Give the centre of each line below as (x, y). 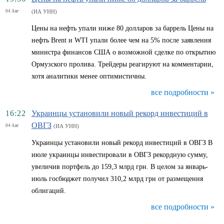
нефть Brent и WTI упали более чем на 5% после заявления (121, 40)
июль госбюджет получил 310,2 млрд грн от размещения (117, 179)
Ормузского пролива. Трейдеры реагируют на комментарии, (122, 64)
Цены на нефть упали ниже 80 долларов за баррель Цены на (122, 28)
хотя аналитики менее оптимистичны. (89, 76)
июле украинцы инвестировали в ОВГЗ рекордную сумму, (120, 155)
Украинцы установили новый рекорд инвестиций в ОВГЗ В (122, 143)
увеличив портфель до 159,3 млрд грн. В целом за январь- (120, 167)
